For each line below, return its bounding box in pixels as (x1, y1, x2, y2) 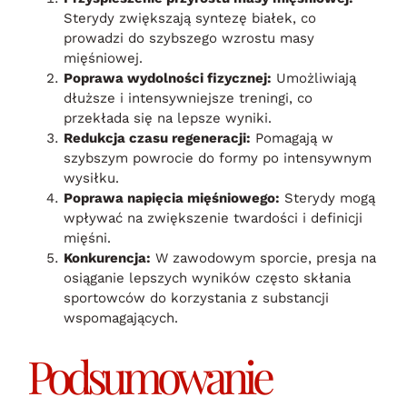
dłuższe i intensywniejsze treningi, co (64, 90, 313, 107)
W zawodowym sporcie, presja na (151, 250, 376, 267)
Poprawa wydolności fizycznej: (64, 70, 272, 87)
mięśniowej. (64, 50, 143, 67)
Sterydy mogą (280, 190, 375, 207)
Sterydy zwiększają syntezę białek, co (64, 10, 316, 27)
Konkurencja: (64, 250, 151, 267)
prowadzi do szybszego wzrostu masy (64, 30, 314, 47)
